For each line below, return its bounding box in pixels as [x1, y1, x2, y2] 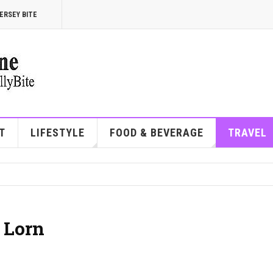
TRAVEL [227, 126, 267, 139]
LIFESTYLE [30, 126, 85, 139]
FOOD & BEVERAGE [109, 126, 204, 139]
